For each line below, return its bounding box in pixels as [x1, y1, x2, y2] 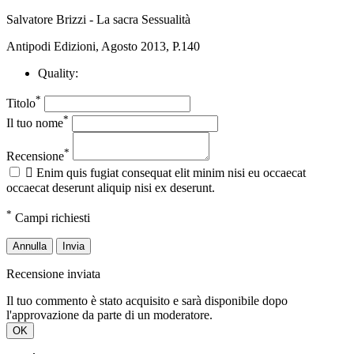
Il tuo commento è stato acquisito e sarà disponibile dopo [6, 293, 288, 307]
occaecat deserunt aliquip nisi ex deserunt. [6, 180, 215, 194]
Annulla [13, 239, 47, 252]
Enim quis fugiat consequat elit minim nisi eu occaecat [36, 165, 306, 179]
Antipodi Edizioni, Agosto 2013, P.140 [6, 39, 200, 53]
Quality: [38, 66, 78, 80]
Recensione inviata [6, 266, 100, 281]
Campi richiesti [12, 210, 90, 224]
